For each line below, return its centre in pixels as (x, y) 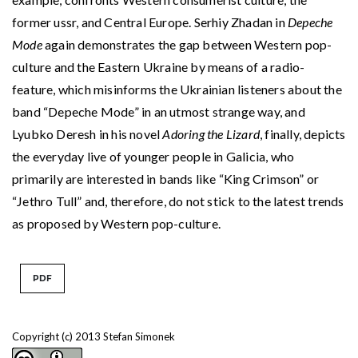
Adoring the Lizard (211, 134)
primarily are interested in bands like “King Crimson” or (166, 179)
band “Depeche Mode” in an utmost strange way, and (159, 112)
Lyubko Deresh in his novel (88, 134)
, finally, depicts (303, 134)
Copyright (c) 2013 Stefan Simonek (93, 337)
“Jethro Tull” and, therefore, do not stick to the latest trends (178, 201)
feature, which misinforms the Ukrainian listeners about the (177, 89)
